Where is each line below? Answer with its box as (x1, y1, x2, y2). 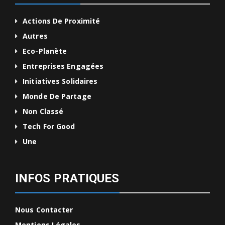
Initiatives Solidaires (23, 76, 98, 86)
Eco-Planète (23, 46, 67, 56)
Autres (23, 31, 48, 41)
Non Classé (23, 106, 64, 117)
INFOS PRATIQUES (15, 171, 120, 186)
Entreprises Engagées (23, 61, 104, 71)
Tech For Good (23, 122, 75, 132)
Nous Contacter (15, 205, 73, 215)
